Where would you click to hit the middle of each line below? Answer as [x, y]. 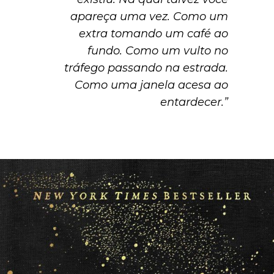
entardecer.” [194, 102]
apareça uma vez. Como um [149, 16]
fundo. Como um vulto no [158, 50]
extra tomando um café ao [154, 33]
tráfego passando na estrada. [146, 68]
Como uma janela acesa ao [151, 85]
